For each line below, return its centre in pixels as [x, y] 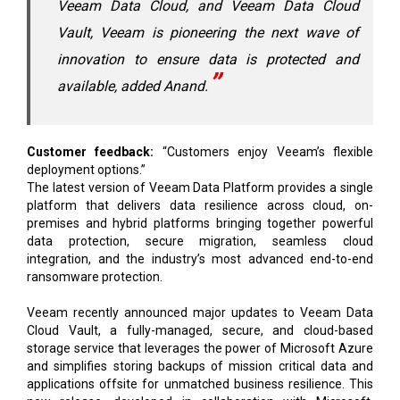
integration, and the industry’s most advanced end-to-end [200, 258]
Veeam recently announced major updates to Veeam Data [200, 312]
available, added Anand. [133, 86]
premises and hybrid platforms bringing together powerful [200, 223]
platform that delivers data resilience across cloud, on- [200, 205]
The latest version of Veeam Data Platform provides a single [200, 187]
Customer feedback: [91, 151]
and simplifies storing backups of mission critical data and [200, 366]
